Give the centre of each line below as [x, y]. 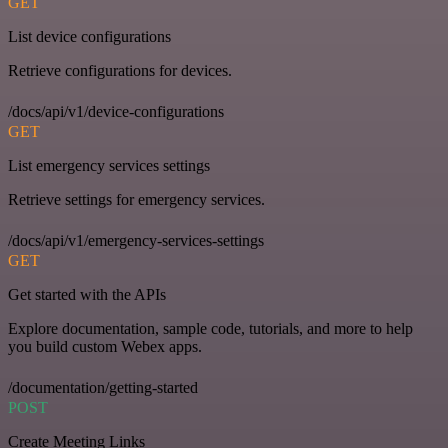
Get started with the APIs [87, 294]
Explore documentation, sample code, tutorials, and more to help [210, 328]
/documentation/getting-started [103, 387]
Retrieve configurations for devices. [120, 70]
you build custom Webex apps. [105, 346]
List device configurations [89, 36]
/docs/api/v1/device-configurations [116, 111]
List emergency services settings [109, 165]
